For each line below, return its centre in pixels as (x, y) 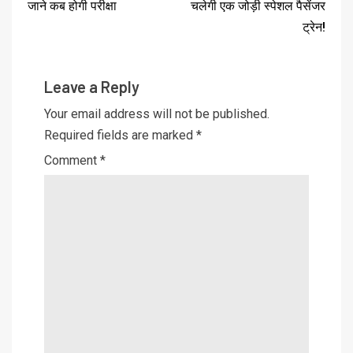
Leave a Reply (92, 86)
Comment (72, 160)
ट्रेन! (314, 27)
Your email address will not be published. (157, 113)
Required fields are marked (120, 135)
